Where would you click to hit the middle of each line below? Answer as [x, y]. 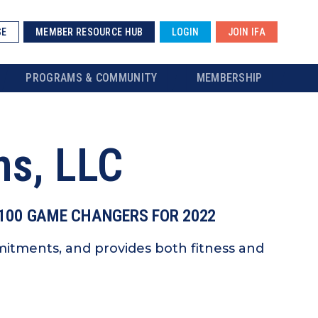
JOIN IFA [246, 32]
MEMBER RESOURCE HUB [89, 32]
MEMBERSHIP [229, 78]
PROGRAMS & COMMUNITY [92, 78]
